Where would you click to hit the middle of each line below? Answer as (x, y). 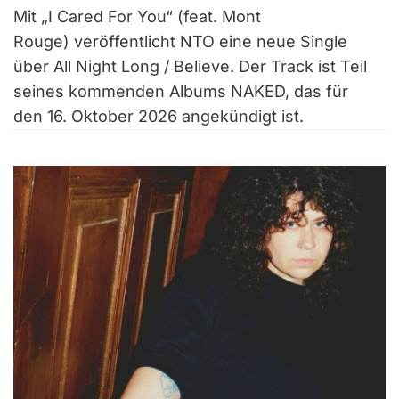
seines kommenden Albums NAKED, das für (181, 91)
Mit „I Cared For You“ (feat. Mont (137, 16)
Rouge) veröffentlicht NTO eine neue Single (180, 41)
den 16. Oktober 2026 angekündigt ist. (159, 116)
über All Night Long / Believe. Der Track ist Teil (190, 66)
